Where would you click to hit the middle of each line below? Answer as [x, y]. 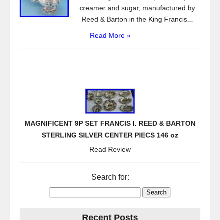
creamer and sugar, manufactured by [137, 8]
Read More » [110, 35]
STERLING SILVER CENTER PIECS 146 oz [110, 135]
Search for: [110, 177]
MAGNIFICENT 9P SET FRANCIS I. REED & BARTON [110, 123]
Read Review [110, 149]
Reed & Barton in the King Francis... [137, 19]
